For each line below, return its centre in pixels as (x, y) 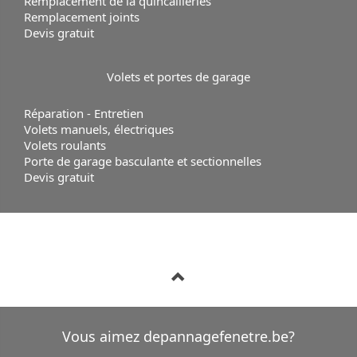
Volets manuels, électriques (99, 129)
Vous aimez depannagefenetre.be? (178, 336)
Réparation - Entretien (84, 113)
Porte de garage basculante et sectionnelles (143, 161)
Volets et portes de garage (178, 76)
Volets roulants (65, 145)
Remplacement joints (82, 16)
